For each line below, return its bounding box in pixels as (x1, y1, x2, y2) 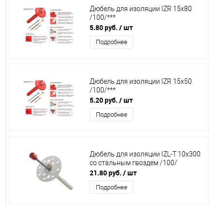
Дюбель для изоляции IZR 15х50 (90, 77, 192, 86)
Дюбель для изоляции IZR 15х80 (90, 5, 192, 13)
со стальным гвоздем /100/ (90, 159, 177, 167)
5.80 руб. (90, 23, 118, 32)
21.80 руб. (90, 168, 122, 177)
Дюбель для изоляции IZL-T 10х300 (90, 150, 201, 158)
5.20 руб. (90, 95, 118, 105)
